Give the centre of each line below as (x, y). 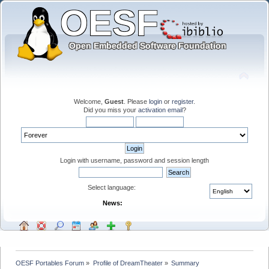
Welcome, (89, 101)
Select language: (112, 187)
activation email (160, 110)
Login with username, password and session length (134, 160)
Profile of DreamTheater (128, 263)
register (183, 101)
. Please (136, 101)
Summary (185, 263)
